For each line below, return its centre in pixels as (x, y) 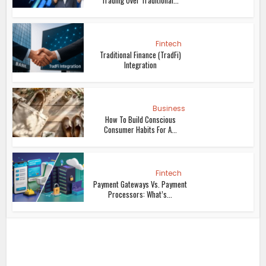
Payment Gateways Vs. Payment (140, 184)
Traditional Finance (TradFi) (140, 55)
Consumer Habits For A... (140, 130)
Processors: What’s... (140, 194)
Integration (140, 65)
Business (169, 109)
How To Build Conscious (140, 120)
